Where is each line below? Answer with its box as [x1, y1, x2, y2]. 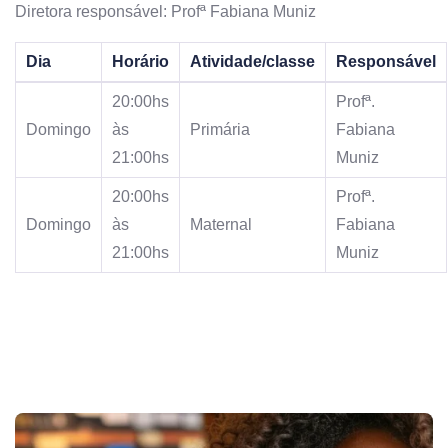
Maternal [190, 215, 252, 233]
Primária [190, 120, 250, 138]
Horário [112, 52, 169, 70]
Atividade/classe [190, 52, 315, 70]
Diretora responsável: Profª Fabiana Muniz [15, 2, 316, 20]
